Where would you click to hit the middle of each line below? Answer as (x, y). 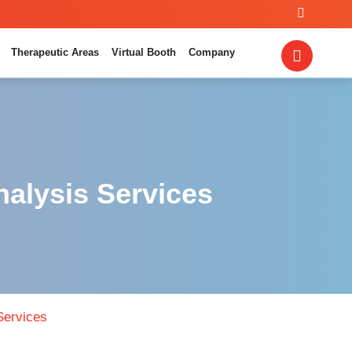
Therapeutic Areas (55, 52)
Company (212, 52)
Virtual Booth (144, 52)
